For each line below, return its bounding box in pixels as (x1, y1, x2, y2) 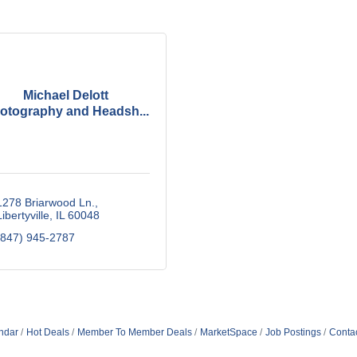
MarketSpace (199, 327, 257, 338)
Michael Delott (23, 88, 109, 102)
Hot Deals (25, 327, 69, 338)
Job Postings (265, 327, 321, 338)
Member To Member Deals (76, 327, 192, 338)
